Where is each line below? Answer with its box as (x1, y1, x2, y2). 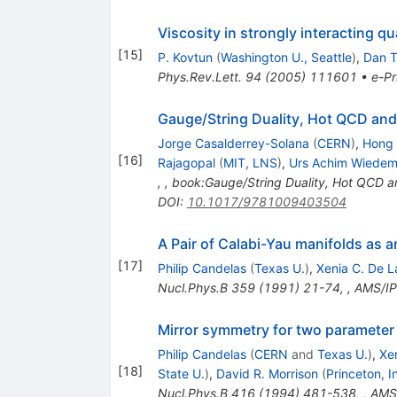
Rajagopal (157, 155, 215, 171)
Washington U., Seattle (220, 50, 352, 66)
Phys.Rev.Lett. (157, 69, 242, 85)
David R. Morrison (215, 366, 318, 382)
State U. (157, 366, 205, 382)
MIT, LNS (222, 155, 277, 171)
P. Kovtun (157, 50, 213, 66)
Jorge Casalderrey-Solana (157, 136, 309, 152)
